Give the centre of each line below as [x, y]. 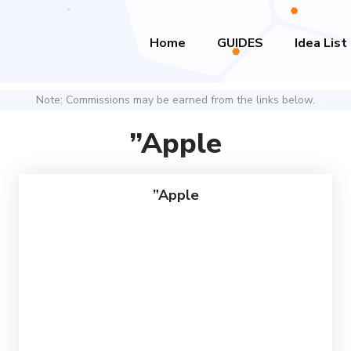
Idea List [321, 43]
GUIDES [240, 43]
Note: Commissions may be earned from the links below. [175, 100]
